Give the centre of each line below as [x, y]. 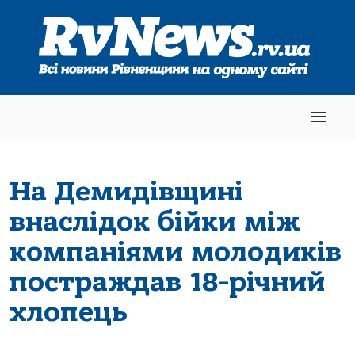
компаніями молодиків [176, 252]
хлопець [69, 312]
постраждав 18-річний [167, 282]
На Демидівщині [126, 191]
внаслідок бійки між [155, 221]
